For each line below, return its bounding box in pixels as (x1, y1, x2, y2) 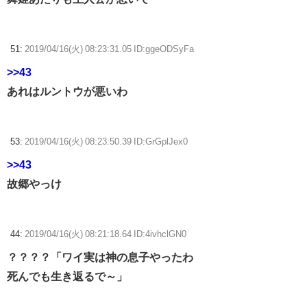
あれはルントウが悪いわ (7, 86, 127, 97)
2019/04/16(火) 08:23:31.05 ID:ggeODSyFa (25, 45, 194, 54)
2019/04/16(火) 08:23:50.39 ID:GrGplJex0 (25, 137, 188, 147)
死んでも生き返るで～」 (7, 271, 127, 282)
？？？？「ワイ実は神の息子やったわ (7, 251, 193, 263)
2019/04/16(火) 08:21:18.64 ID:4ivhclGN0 (25, 230, 186, 239)
